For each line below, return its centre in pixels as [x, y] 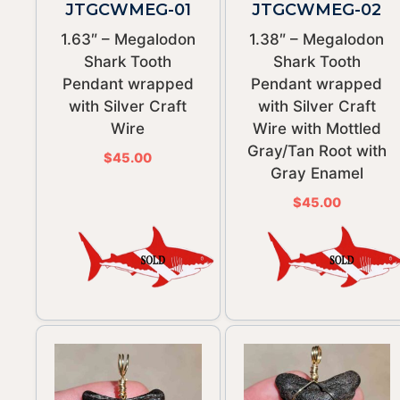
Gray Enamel [317, 173]
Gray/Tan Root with [317, 150]
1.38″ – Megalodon [317, 39]
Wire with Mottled [317, 128]
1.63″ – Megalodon [128, 39]
